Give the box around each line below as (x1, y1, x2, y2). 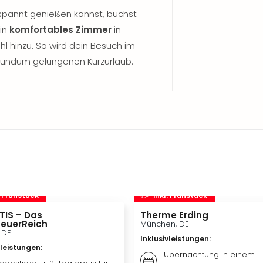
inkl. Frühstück (153, 190, 207, 200)
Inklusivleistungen (140, 234, 209, 244)
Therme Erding (140, 209, 208, 221)
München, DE (140, 218, 189, 230)
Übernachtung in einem (164, 249, 255, 260)
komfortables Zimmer (9, 23, 112, 36)
